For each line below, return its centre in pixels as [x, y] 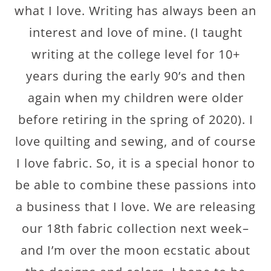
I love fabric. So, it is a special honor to [135, 163]
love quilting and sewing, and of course [135, 141]
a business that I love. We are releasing [135, 207]
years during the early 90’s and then [135, 76]
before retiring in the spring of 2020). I [135, 119]
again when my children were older [135, 98]
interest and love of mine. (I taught [135, 32]
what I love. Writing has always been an [135, 11]
